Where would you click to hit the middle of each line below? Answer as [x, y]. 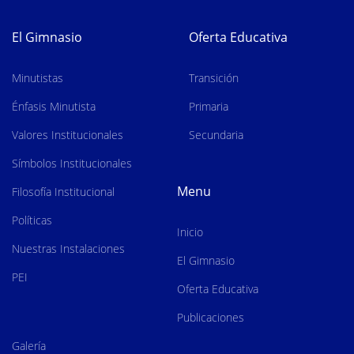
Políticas [32, 220]
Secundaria [216, 134]
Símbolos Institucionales [72, 163]
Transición [214, 77]
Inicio [190, 232]
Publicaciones [211, 317]
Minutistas [38, 77]
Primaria [209, 106]
